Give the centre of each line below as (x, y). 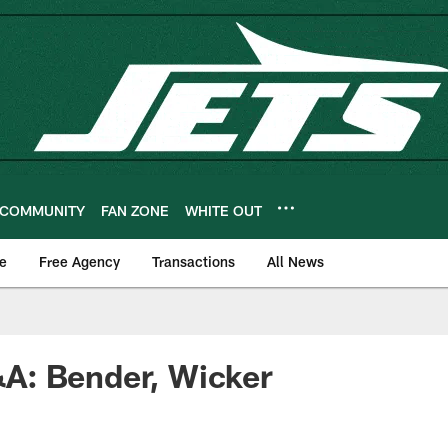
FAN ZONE (135, 210)
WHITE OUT (223, 210)
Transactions (193, 261)
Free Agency (79, 261)
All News (295, 261)
